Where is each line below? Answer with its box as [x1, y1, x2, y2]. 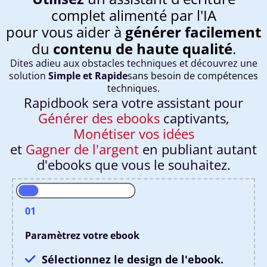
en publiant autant [139, 140, 257, 159]
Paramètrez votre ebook [25, 229, 139, 243]
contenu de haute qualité [52, 39, 232, 59]
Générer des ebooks [38, 109, 160, 128]
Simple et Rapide [48, 69, 128, 83]
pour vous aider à [6, 22, 125, 42]
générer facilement [125, 22, 261, 42]
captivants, [159, 109, 229, 128]
